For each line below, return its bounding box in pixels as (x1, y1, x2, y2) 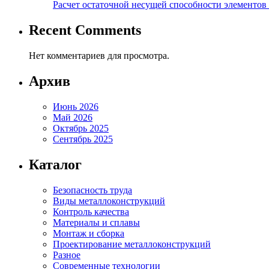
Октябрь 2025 (53, 122, 109, 133)
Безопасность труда (53, 184, 132, 195)
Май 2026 (53, 112, 92, 122)
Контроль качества (53, 206, 129, 217)
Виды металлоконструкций (53, 195, 165, 206)
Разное (53, 249, 80, 260)
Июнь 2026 (53, 101, 98, 112)
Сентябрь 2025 (53, 133, 113, 144)
